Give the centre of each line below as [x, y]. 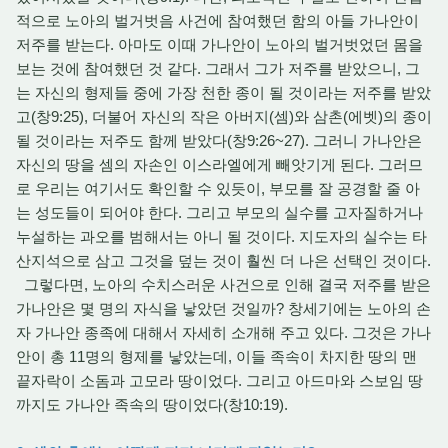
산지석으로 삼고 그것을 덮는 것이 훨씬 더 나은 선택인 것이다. [223, 260]
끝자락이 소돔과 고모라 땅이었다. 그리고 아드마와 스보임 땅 [219, 380]
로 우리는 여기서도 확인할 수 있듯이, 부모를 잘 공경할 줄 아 [218, 188]
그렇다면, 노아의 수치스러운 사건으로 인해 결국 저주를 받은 [223, 284]
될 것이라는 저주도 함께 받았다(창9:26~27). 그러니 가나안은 [219, 140]
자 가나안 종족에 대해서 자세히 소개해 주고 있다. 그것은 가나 [223, 332]
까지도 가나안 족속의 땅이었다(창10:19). [152, 404]
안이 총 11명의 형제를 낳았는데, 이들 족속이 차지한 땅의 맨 [216, 356]
